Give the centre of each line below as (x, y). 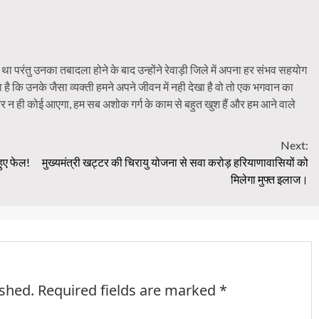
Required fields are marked (129, 290)
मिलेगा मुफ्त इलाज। (270, 179)
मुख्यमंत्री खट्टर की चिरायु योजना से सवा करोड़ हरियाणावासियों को (175, 162)
